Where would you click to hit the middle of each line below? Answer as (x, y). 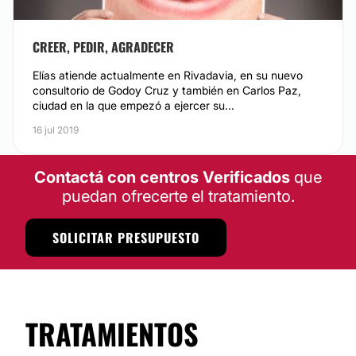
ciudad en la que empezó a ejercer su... (224, 105)
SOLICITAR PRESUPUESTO (126, 238)
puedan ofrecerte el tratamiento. (178, 196)
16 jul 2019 (56, 130)
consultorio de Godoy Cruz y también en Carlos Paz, (167, 90)
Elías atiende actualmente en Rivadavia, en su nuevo (168, 75)
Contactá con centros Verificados (162, 177)
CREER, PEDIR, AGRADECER (103, 47)
